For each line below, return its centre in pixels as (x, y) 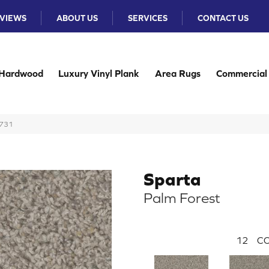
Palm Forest (182, 198)
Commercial (241, 73)
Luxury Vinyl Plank (99, 73)
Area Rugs (178, 73)
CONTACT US (223, 18)
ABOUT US (77, 18)
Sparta (172, 179)
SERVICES (148, 18)
